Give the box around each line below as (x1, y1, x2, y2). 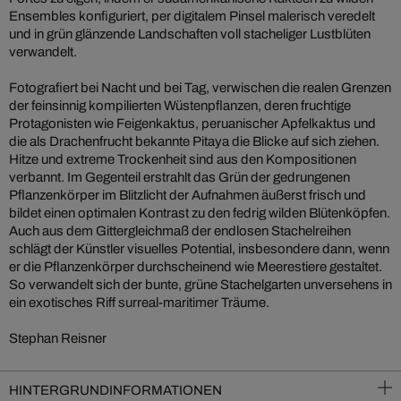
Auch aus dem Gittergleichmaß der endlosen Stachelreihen (9, 224, 351, 239)
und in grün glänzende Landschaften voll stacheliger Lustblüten (9, 27, 371, 42)
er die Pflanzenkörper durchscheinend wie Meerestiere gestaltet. (9, 260, 382, 275)
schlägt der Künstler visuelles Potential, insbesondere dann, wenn (9, 242, 389, 257)
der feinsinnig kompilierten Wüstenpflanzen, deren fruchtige (9, 98, 351, 114)
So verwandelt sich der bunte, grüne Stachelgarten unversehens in (9, 277, 392, 293)
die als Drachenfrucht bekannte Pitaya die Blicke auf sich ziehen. (9, 134, 380, 149)
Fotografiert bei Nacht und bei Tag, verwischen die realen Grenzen (9, 81, 391, 96)
